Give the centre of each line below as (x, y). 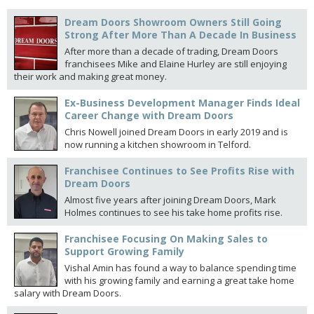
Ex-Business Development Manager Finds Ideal (182, 103)
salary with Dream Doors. (68, 293)
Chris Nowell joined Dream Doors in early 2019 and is (176, 132)
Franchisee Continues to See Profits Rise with (179, 171)
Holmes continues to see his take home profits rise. (173, 212)
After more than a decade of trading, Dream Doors (171, 51)
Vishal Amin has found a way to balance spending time (180, 268)
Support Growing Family (124, 251)
